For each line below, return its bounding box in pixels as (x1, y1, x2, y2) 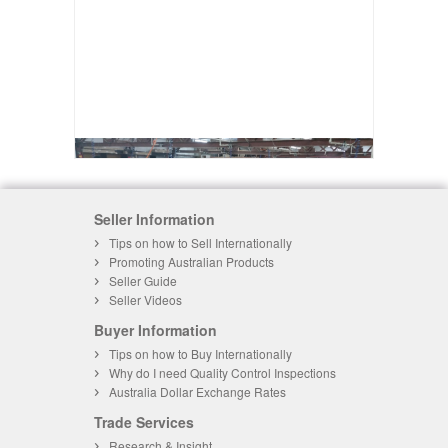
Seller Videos (109, 291, 182, 308)
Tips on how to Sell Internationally (109, 234, 292, 251)
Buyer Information (94, 320, 217, 340)
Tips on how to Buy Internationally (109, 345, 292, 362)
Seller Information (94, 209, 215, 229)
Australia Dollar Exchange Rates (109, 383, 286, 400)
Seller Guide (109, 272, 177, 289)
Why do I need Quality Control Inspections (109, 364, 336, 381)
